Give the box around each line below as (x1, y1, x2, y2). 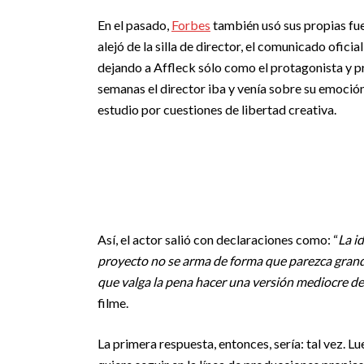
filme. (97, 295, 128, 310)
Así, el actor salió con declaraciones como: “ (97, 232, 338, 247)
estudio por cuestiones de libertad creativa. (97, 102, 336, 117)
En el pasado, (97, 17, 171, 32)
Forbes (171, 17, 210, 32)
